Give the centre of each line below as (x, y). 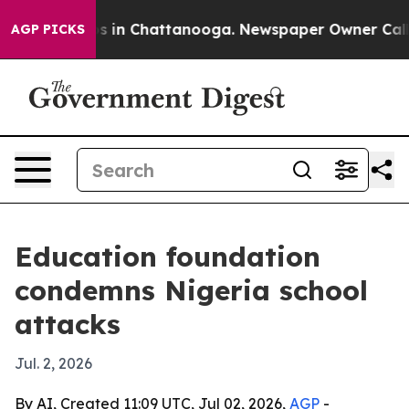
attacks (68, 324)
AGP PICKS (48, 29)
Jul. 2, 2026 (53, 363)
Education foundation (168, 257)
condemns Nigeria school (191, 290)
